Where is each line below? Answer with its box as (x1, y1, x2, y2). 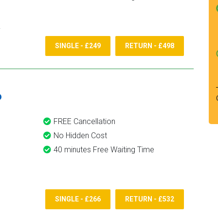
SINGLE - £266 (55, 195, 101, 203)
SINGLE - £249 (55, 42, 101, 50)
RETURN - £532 (125, 195, 174, 203)
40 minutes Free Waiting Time (54, 145, 154, 154)
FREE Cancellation (54, 117, 115, 126)
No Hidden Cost (54, 131, 107, 140)
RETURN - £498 (125, 42, 174, 50)
